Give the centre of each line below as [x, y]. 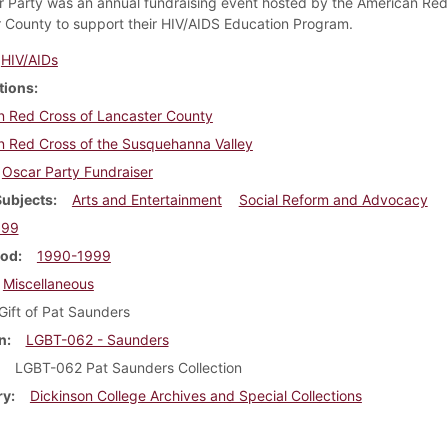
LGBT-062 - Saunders [97, 339]
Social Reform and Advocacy [333, 199]
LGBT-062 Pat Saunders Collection [128, 367]
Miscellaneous [48, 283]
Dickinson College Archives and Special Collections [195, 395]
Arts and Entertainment [146, 199]
